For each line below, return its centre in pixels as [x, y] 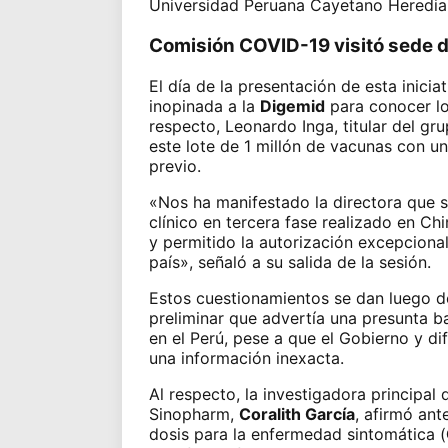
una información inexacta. [246, 357]
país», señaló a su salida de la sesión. [289, 261]
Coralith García [296, 413]
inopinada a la [204, 105]
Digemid [292, 105]
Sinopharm [189, 413]
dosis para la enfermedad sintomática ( [297, 433]
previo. [174, 165]
